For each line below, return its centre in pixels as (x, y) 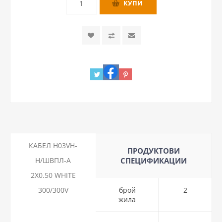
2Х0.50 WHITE (53, 175)
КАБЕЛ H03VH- (53, 145)
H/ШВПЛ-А (53, 160)
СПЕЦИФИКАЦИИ (154, 160)
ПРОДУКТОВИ (154, 150)
